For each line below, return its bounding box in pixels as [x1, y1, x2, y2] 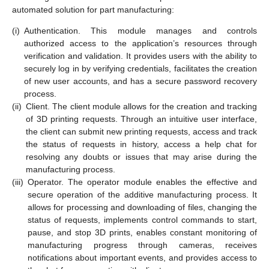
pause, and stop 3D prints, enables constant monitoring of [28, 227, 257, 237]
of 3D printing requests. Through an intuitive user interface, [26, 113, 257, 124]
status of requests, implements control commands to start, [28, 214, 257, 225]
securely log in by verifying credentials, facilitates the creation [24, 63, 257, 73]
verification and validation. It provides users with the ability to [24, 50, 257, 61]
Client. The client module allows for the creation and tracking [26, 101, 257, 111]
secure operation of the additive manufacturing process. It [28, 189, 257, 199]
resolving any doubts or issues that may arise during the [26, 151, 257, 162]
